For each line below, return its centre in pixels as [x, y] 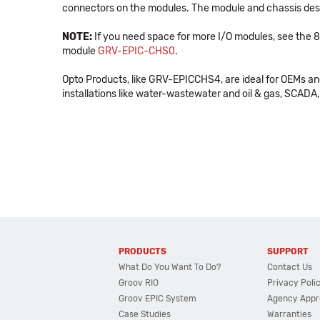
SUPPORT [288, 251]
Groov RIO [139, 282]
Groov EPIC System [158, 298]
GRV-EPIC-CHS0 [136, 51]
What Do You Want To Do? [170, 267]
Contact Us [290, 267]
